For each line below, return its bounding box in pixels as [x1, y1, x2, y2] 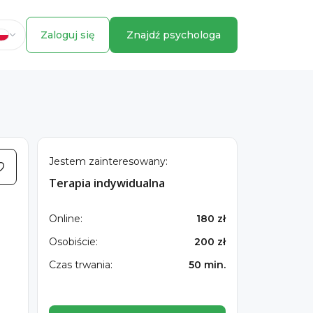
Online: [48, 212, 82, 225]
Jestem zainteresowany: [48, 155, 168, 168]
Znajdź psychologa [126, 29, 221, 41]
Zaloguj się [41, 28, 95, 41]
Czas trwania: [48, 259, 112, 271]
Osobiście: [48, 235, 98, 248]
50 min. [189, 259, 226, 271]
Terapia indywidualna [48, 175, 165, 191]
